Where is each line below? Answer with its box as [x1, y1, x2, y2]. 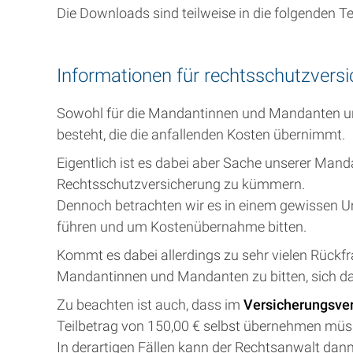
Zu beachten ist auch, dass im [57, 296, 243, 313]
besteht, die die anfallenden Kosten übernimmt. [57, 126, 345, 143]
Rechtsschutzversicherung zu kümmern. [57, 176, 305, 192]
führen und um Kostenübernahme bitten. [57, 218, 307, 235]
